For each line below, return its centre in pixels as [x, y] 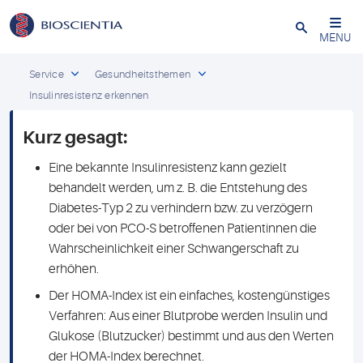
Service [47, 74]
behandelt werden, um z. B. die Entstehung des [178, 188]
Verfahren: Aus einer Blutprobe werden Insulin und [188, 316]
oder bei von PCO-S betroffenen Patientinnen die [183, 228]
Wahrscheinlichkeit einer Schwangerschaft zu [174, 249]
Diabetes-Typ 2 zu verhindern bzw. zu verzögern [181, 208]
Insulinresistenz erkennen [89, 95]
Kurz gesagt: [75, 137]
